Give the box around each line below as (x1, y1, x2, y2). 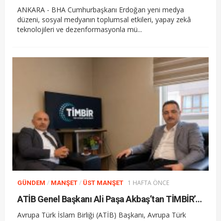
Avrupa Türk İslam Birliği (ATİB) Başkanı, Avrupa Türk (17, 210, 186, 220)
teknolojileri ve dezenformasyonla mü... (17, 24, 142, 34)
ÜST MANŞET (83, 179, 123, 186)
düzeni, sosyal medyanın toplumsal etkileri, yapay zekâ (17, 14, 191, 24)
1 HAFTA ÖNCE (128, 178, 169, 187)
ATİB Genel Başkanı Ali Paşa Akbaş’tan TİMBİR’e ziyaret (195, 193, 202, 204)
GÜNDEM (17, 179, 45, 186)
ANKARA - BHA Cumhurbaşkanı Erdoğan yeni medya (17, 4, 184, 14)
